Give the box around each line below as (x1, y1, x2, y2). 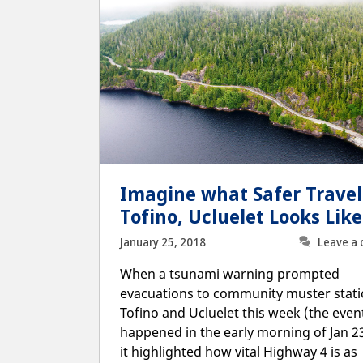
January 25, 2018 (120, 233, 206, 251)
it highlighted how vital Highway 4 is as (120, 342, 357, 361)
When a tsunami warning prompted (120, 264, 340, 283)
